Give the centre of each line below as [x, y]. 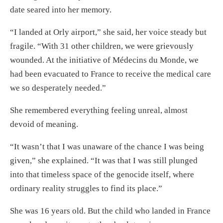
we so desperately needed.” [58, 88]
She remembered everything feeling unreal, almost [99, 111]
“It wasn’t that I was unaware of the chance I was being [107, 147]
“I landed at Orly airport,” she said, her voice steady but [108, 32]
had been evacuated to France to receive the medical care [111, 74]
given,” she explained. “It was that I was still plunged [104, 161]
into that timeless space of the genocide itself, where [102, 175]
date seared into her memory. [61, 10]
